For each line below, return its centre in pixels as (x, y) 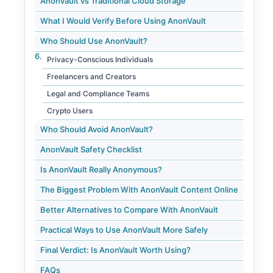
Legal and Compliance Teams (98, 93)
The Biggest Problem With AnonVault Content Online (139, 189)
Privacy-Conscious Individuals (100, 59)
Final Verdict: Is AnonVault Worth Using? (115, 250)
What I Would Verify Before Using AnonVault (123, 20)
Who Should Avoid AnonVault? (97, 129)
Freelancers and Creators (91, 76)
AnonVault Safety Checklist (91, 149)
